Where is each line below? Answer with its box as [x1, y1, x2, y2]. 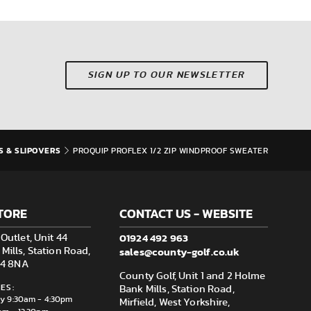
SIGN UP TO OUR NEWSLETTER [87, 70, 246, 80]
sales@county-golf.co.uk [119, 244, 240, 260]
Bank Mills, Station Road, [119, 284, 235, 294]
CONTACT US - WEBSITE [119, 204, 253, 223]
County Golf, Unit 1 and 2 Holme [119, 271, 266, 281]
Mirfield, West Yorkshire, [119, 297, 230, 308]
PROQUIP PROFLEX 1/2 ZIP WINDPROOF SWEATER [73, 146, 268, 155]
